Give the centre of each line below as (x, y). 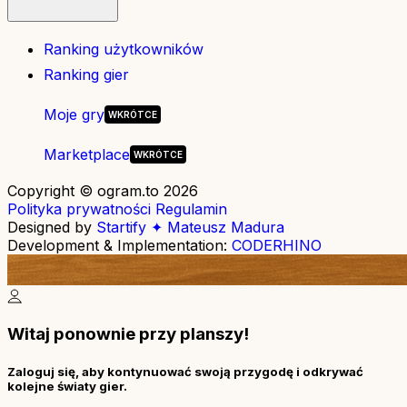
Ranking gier (86, 74)
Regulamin (191, 208)
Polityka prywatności (81, 208)
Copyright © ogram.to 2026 (103, 190)
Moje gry (74, 114)
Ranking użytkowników (124, 49)
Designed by (52, 227)
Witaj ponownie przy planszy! (128, 334)
